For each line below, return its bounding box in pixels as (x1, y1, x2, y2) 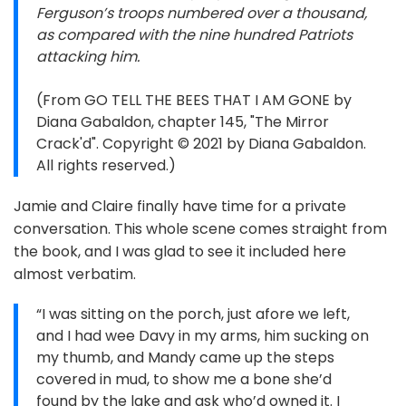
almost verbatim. (14, 264, 136, 285)
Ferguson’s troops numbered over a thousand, (36, 3, 367, 24)
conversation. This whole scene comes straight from (14, 218, 387, 240)
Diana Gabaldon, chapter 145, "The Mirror (36, 111, 329, 133)
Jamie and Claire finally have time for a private (14, 196, 346, 217)
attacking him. (36, 46, 140, 68)
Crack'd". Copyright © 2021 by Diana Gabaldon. (36, 133, 366, 155)
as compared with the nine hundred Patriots (36, 24, 353, 46)
